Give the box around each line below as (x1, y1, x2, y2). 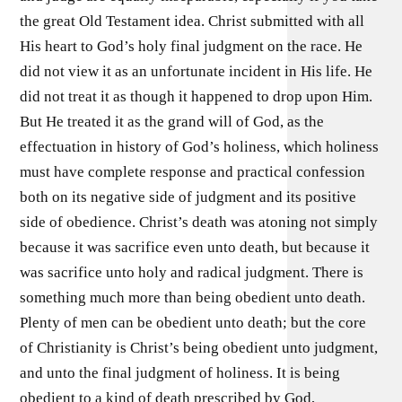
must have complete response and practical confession (20, 162, 366, 180)
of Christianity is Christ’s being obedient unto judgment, (20, 338, 379, 356)
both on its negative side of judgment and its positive (20, 188, 357, 205)
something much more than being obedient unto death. (20, 288, 366, 306)
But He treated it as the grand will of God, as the (20, 112, 325, 130)
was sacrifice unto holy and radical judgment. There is (20, 263, 364, 281)
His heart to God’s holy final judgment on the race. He (20, 37, 363, 55)
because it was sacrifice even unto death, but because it (20, 238, 371, 256)
